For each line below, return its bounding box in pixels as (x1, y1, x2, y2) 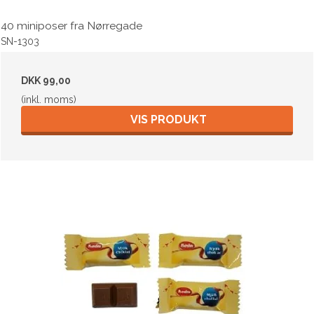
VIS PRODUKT (130, 112, 207, 126)
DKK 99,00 (21, 74, 71, 86)
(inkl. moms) (21, 93, 76, 105)
